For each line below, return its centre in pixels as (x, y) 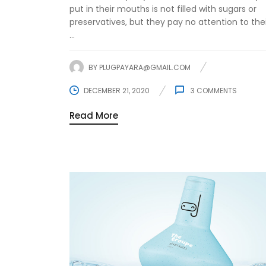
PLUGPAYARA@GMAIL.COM (145, 67)
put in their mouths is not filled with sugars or (163, 9)
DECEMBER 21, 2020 (117, 91)
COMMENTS (216, 91)
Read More (94, 116)
